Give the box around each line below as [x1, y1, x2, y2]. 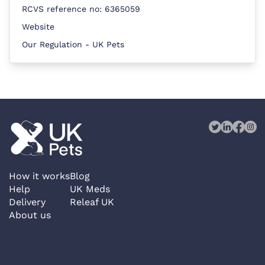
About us [9, 209, 51, 221]
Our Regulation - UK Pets [22, 40, 124, 49]
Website [22, 22, 54, 31]
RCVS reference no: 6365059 [22, 4, 140, 14]
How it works [9, 170, 70, 182]
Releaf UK [70, 196, 114, 208]
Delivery [9, 196, 46, 208]
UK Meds [70, 183, 110, 195]
